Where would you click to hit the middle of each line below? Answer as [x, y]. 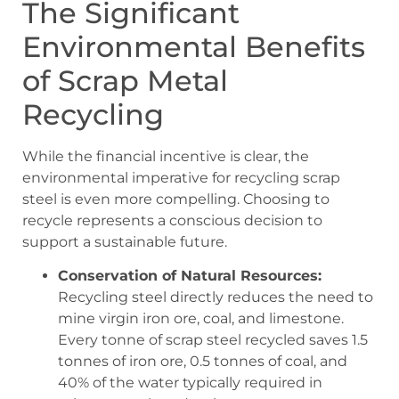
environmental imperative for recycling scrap [181, 177]
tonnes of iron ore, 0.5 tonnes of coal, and [203, 362]
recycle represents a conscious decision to [172, 220]
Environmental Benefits [194, 46]
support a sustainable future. [125, 241]
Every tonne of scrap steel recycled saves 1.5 [213, 340]
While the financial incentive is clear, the [166, 156]
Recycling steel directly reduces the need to [216, 297]
